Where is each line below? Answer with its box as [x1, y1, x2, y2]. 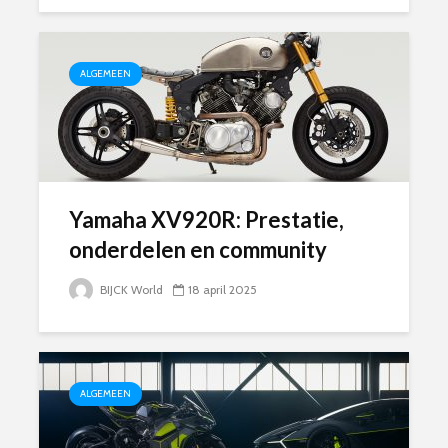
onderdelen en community [69, 236, 327, 263]
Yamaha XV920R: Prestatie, [69, 206, 344, 233]
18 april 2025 [188, 282, 257, 297]
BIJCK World [97, 282, 163, 297]
